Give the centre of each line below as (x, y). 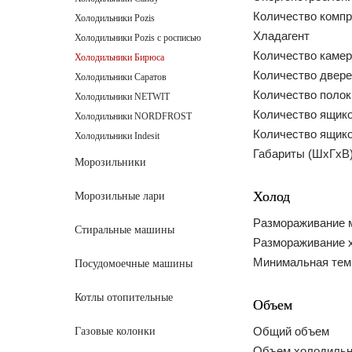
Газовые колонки (115, 331)
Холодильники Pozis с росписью (138, 38)
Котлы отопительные (124, 297)
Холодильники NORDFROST (133, 116)
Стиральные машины (125, 230)
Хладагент (281, 35)
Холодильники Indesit (117, 136)
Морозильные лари (120, 196)
